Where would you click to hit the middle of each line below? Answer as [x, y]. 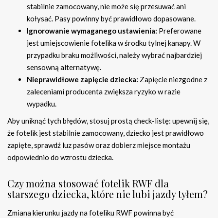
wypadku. [42, 104]
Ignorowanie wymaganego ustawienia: [92, 31]
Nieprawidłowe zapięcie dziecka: [82, 80]
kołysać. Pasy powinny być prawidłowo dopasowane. [111, 19]
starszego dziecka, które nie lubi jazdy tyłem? [108, 194]
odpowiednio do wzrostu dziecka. [60, 157]
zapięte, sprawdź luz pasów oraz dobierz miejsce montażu [99, 145]
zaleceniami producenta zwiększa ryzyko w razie [104, 92]
